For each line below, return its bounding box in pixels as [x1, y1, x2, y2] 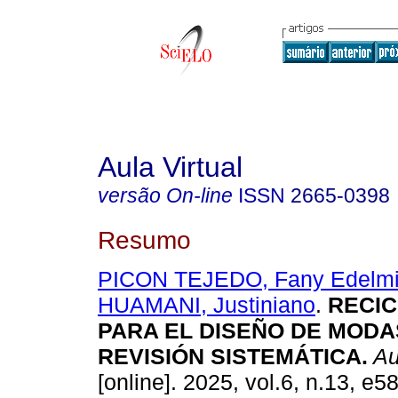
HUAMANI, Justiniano [98, 292, 315, 318]
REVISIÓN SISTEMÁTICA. [98, 344, 368, 370]
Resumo [98, 225, 191, 254]
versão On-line [98, 184, 233, 207]
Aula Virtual [98, 151, 243, 183]
